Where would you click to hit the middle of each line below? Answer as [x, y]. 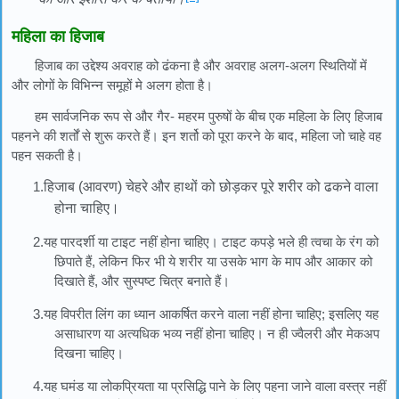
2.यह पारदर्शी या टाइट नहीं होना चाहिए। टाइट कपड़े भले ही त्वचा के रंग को [206, 241]
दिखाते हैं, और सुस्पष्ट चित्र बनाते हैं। [142, 281]
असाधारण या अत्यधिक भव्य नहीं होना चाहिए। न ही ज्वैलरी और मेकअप [217, 333]
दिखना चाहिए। [89, 353]
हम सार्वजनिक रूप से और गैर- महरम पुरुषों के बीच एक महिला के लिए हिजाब [209, 116]
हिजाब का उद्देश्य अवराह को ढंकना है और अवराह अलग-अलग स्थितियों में [201, 66]
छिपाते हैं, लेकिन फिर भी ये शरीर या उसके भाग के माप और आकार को [213, 261]
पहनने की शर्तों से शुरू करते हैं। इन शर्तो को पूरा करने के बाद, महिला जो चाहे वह [196, 135]
